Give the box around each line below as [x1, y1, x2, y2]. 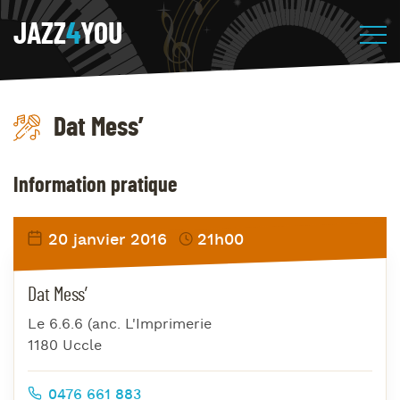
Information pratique [13, 175, 177, 196]
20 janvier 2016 [43, 229, 167, 253]
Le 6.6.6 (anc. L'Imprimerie [28, 314, 212, 334]
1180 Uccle [28, 336, 102, 355]
